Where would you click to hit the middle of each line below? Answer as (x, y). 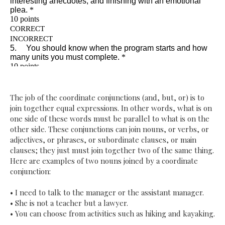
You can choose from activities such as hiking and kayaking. (115, 214)
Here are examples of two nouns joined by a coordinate (104, 161)
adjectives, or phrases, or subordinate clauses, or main (103, 140)
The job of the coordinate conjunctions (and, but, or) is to (107, 98)
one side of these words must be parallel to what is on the (110, 119)
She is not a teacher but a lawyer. (72, 203)
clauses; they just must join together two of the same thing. (112, 150)
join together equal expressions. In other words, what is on (111, 108)
